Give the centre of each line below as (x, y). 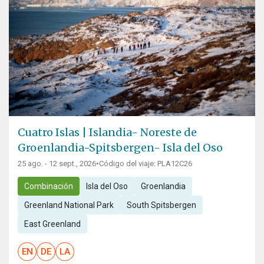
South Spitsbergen (161, 205)
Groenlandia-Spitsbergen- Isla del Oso (120, 148)
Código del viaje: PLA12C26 (146, 164)
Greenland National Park (69, 205)
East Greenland (52, 224)
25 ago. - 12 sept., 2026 (57, 164)
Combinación (48, 187)
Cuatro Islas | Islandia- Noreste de (107, 133)
